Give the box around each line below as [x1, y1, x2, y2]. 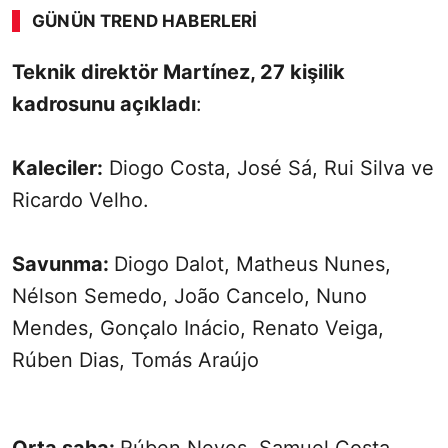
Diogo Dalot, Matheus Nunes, [114, 252, 391, 277]
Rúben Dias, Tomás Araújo [12, 348, 265, 373]
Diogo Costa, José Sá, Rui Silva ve [103, 156, 434, 181]
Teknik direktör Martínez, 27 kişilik [12, 60, 345, 85]
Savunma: [12, 252, 114, 277]
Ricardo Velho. [12, 188, 149, 213]
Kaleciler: [12, 156, 103, 181]
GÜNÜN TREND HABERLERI [32, 11, 258, 32]
